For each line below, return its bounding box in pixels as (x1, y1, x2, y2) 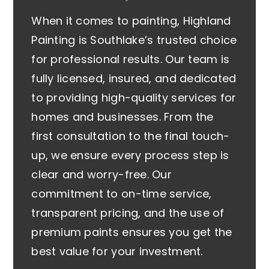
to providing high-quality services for (31, 89, 237, 105)
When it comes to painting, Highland (31, 13, 231, 28)
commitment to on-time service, (31, 186, 212, 201)
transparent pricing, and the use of (31, 205, 225, 220)
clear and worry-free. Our (31, 166, 172, 182)
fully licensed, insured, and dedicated (31, 70, 237, 86)
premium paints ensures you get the (31, 224, 232, 240)
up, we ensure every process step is (31, 147, 229, 163)
